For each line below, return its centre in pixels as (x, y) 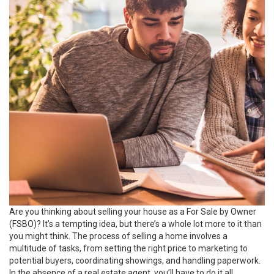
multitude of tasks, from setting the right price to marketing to (128, 248)
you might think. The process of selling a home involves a (118, 236)
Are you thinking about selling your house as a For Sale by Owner (133, 212)
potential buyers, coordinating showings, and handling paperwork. (135, 261)
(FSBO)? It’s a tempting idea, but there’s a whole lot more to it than (135, 224)
